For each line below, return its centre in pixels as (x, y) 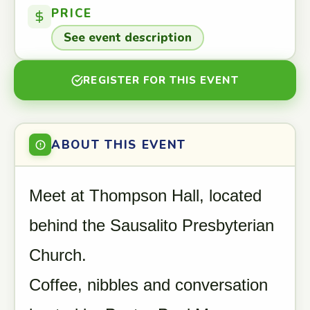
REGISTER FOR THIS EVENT (161, 80)
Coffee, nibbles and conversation (148, 285)
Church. (58, 255)
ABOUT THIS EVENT (119, 145)
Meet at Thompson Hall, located (145, 195)
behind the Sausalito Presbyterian (152, 225)
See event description (128, 38)
